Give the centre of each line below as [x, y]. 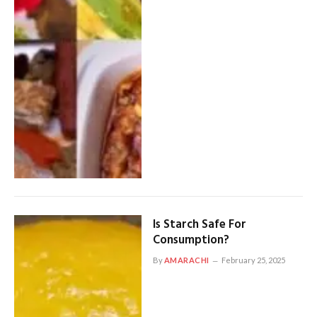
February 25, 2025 [253, 260]
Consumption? [191, 240]
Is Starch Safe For [199, 225]
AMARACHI [186, 260]
